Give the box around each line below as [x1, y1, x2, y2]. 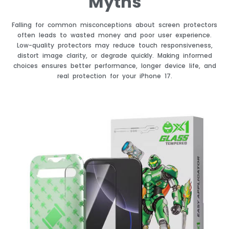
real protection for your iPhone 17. [57, 72, 172, 81]
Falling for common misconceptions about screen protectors [12, 20, 217, 30]
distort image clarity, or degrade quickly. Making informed [17, 51, 212, 60]
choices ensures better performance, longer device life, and [13, 61, 216, 71]
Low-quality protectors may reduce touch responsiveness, [16, 41, 213, 50]
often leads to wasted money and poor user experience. [17, 31, 212, 40]
